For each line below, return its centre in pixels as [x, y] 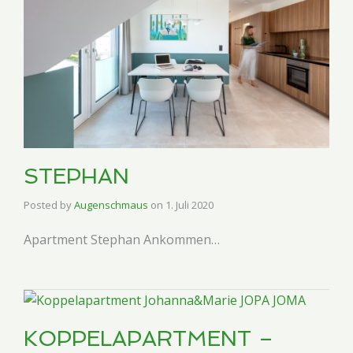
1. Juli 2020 [190, 204]
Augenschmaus [111, 204]
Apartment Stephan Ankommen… [122, 239]
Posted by [49, 204]
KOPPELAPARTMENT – [149, 338]
